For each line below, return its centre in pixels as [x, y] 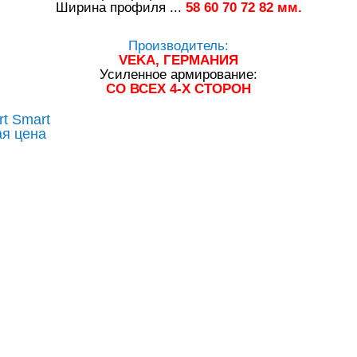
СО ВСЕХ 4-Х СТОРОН [178, 89]
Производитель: [178, 46]
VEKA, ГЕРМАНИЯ [178, 60]
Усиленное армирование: [178, 75]
